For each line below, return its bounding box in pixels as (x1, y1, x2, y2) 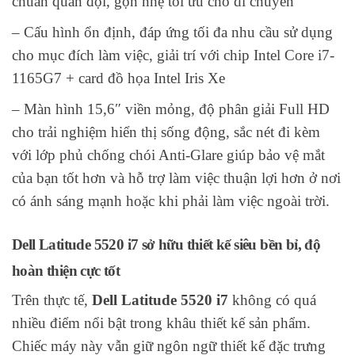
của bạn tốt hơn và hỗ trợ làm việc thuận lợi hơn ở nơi (12, 169, 341, 186)
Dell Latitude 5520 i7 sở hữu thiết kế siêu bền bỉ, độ (12, 235, 321, 253)
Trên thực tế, (12, 291, 92, 308)
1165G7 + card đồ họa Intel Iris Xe (12, 69, 225, 86)
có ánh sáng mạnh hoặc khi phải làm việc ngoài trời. (12, 192, 330, 209)
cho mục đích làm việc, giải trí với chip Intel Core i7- (12, 46, 334, 63)
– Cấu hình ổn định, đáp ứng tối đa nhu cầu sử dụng (12, 23, 333, 40)
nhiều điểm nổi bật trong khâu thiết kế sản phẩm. (12, 314, 311, 331)
